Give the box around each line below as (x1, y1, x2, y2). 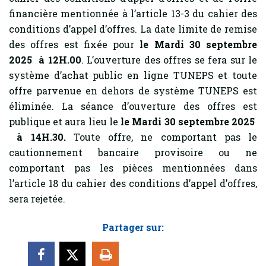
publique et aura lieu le (9, 115, 118, 128)
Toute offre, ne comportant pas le (65, 131, 257, 143)
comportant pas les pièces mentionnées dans (9, 161, 257, 174)
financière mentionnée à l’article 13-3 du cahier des (9, 7, 257, 20)
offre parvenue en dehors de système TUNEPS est (9, 84, 257, 97)
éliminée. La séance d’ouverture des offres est (9, 100, 257, 112)
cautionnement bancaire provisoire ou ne (9, 146, 257, 159)
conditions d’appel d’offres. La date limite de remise (9, 23, 257, 35)
